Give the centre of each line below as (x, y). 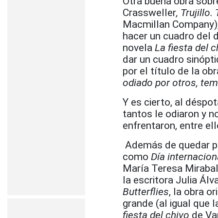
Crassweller (149, 13)
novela (137, 48)
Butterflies (146, 192)
